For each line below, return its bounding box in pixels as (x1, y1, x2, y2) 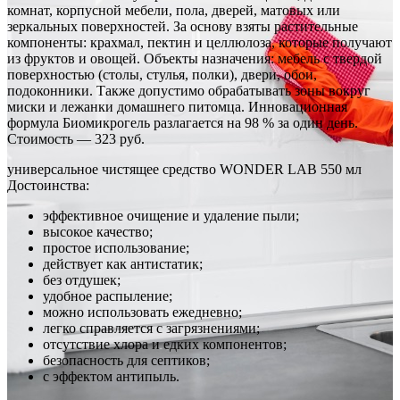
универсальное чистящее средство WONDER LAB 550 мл (7, 161, 362, 177)
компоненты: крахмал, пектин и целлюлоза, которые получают (7, 34, 392, 50)
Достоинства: (7, 177, 89, 193)
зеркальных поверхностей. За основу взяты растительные (7, 18, 358, 34)
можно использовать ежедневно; (43, 304, 242, 320)
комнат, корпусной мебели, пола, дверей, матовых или (7, 2, 340, 18)
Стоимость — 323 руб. (7, 130, 145, 146)
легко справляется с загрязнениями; (43, 320, 260, 336)
